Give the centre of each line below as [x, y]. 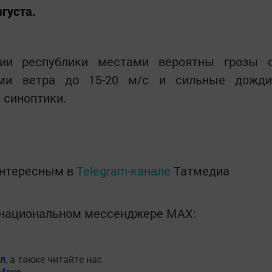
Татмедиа [202, 171]
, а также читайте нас [54, 259]
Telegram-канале [124, 171]
